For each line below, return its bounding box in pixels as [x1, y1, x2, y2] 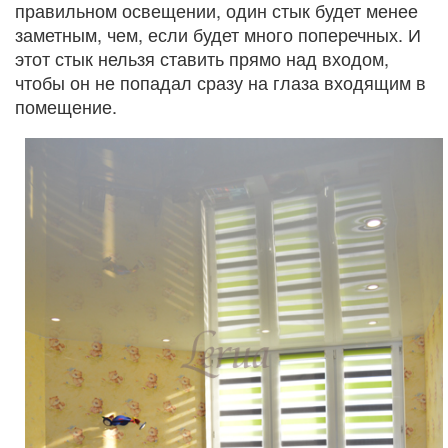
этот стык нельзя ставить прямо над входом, [15, 44, 389, 71]
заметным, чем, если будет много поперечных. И [15, 20, 421, 47]
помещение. [15, 92, 117, 119]
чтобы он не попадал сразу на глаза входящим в [15, 68, 426, 95]
